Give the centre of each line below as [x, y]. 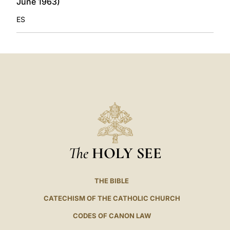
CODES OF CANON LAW [112, 216]
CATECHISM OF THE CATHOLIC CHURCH [112, 198]
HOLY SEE [127, 153]
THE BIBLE [112, 181]
